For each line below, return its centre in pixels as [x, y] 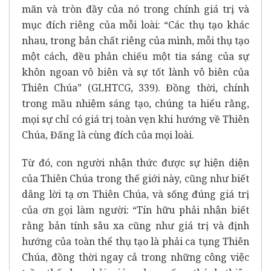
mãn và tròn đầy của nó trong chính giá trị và [135, 9]
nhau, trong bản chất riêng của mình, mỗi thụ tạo [135, 41]
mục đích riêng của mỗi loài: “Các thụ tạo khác [135, 25]
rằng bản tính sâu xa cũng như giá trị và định [135, 226]
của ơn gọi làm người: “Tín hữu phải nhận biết [135, 210]
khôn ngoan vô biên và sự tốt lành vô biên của [135, 72]
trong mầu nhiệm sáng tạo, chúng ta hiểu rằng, [135, 104]
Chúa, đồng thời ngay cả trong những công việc [135, 257]
